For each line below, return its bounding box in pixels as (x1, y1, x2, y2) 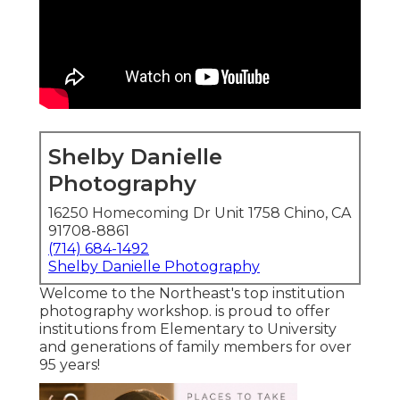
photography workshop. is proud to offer (39, 303, 330, 321)
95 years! (39, 356, 100, 374)
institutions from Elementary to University (39, 321, 337, 338)
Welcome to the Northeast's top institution (39, 285, 345, 303)
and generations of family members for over (39, 338, 352, 356)
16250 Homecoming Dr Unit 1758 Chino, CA (48, 204, 351, 222)
